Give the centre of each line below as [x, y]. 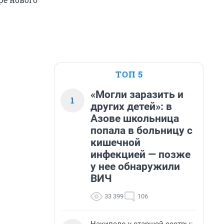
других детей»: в [131, 106]
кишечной [115, 142]
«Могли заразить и [137, 94]
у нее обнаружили [135, 166]
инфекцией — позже [140, 154]
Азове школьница [135, 118]
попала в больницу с [141, 130]
